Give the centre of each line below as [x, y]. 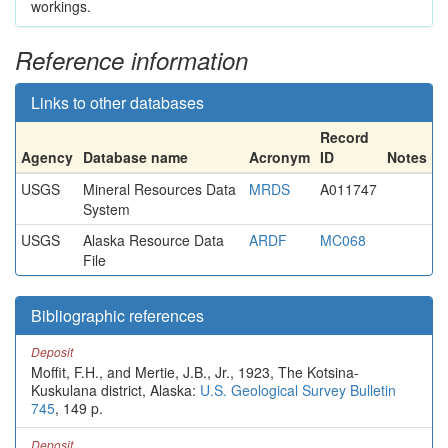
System [106, 209]
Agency [47, 157]
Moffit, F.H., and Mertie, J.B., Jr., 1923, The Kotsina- [195, 372]
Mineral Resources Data [159, 189]
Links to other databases [117, 102]
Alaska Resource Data [153, 240]
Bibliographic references [117, 315]
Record [344, 137]
